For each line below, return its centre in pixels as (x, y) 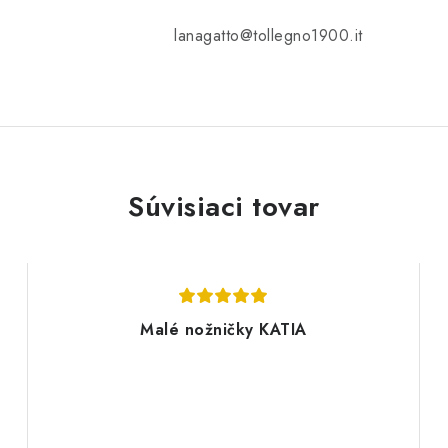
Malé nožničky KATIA (223, 330)
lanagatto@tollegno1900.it (268, 36)
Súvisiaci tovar (224, 207)
